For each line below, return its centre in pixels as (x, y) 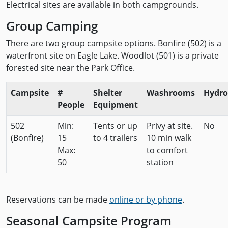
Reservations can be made (58, 199)
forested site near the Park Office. (70, 68)
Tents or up (115, 126)
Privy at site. (170, 126)
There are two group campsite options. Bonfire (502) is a (114, 43)
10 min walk (169, 138)
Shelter (108, 93)
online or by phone (146, 199)
